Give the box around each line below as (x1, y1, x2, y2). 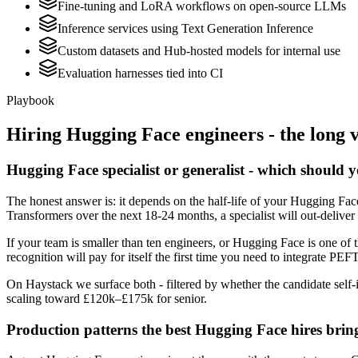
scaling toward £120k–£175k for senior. (6, 291, 207, 305)
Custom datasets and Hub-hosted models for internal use (58, 44, 340, 58)
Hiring (6, 124, 66, 145)
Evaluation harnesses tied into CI (58, 66, 223, 81)
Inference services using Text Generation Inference (58, 22, 313, 36)
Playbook (6, 93, 54, 108)
